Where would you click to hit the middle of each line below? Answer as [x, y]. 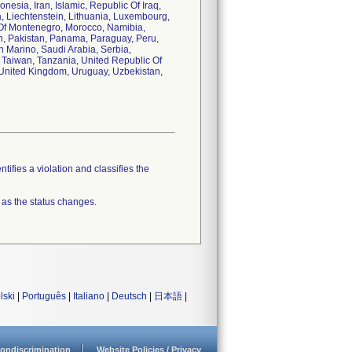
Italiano [89, 296]
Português [44, 296]
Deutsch [129, 296]
